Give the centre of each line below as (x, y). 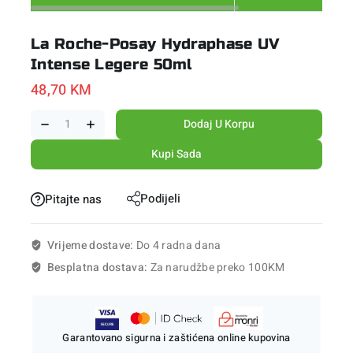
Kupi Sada (176, 154)
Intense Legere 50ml (111, 65)
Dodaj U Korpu (219, 124)
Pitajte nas (73, 199)
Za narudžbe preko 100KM (217, 268)
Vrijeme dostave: (91, 246)
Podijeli (161, 198)
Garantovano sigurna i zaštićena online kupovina (176, 338)
